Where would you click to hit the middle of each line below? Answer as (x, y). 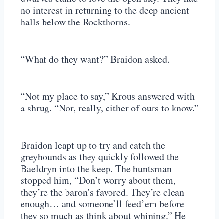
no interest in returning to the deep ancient (105, 10)
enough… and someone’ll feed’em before (102, 204)
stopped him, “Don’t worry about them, (98, 180)
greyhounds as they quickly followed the (100, 157)
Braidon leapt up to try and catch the (93, 145)
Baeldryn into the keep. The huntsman (96, 169)
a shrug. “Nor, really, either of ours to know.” (109, 108)
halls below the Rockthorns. (75, 22)
